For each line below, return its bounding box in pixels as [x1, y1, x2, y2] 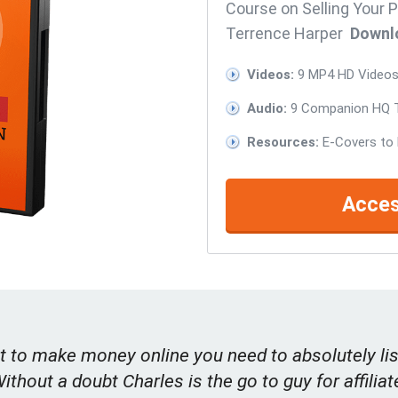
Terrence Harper [226, 24, 350, 44]
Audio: [247, 100, 287, 117]
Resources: [247, 134, 319, 151]
